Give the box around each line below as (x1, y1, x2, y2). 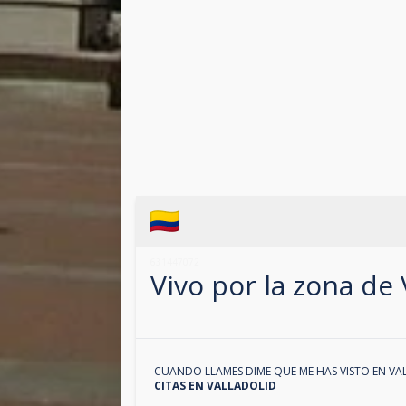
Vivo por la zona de (150, 266, 401, 304)
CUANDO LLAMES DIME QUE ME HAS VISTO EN (154, 363, 390, 380)
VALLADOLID (207, 378, 277, 394)
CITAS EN (154, 378, 208, 394)
